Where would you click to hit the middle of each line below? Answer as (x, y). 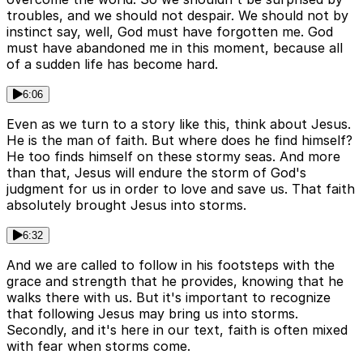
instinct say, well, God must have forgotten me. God (170, 32)
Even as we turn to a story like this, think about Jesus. (179, 124)
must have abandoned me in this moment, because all (175, 48)
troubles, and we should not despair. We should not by (177, 16)
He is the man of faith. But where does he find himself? (179, 141)
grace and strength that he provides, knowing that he (175, 282)
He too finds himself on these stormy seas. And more (173, 157)
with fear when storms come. (98, 346)
